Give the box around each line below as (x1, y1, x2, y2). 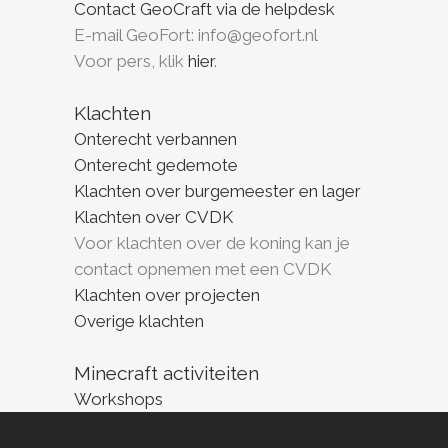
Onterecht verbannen (74, 129, 237, 149)
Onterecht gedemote (74, 155, 238, 175)
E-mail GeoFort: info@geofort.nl (74, 25, 318, 45)
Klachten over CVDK (74, 207, 233, 227)
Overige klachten (74, 311, 204, 331)
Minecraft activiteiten (74, 362, 259, 384)
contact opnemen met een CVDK (74, 259, 331, 279)
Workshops (74, 389, 163, 409)
